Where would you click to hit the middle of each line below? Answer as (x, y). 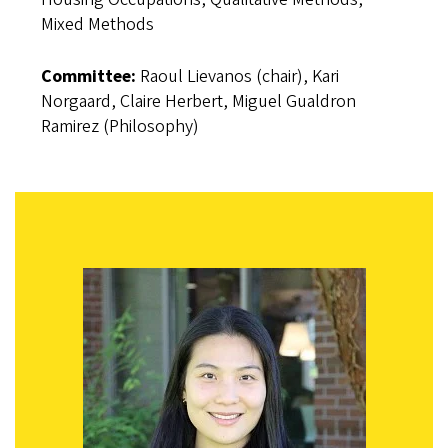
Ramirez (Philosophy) (121, 126)
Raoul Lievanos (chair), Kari (237, 76)
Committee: (88, 76)
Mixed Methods (97, 24)
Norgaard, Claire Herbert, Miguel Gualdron (198, 101)
